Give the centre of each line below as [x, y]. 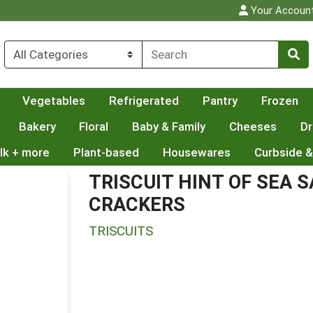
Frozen [279, 101]
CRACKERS [137, 205]
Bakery [37, 127]
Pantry [220, 101]
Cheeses [253, 127]
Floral [94, 127]
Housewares [196, 153]
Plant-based [106, 153]
